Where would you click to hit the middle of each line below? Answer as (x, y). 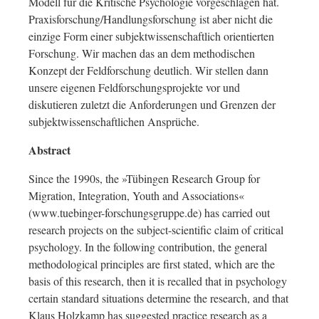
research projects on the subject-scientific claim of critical (156, 230)
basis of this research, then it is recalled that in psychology (158, 281)
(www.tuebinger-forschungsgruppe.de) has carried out (149, 213)
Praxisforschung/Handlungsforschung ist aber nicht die (151, 19)
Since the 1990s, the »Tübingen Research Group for (144, 178)
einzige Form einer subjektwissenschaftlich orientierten (151, 36)
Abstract (49, 150)
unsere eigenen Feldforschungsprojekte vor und (134, 87)
